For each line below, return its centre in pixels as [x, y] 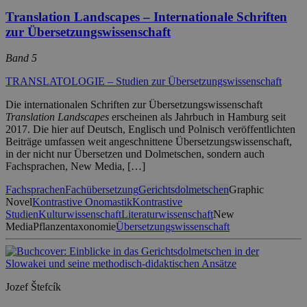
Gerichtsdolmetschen [184, 190]
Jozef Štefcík [33, 287]
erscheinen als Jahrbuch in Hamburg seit [197, 117]
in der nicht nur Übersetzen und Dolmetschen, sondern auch [135, 154]
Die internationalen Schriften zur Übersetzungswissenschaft [134, 105]
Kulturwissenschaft [80, 214]
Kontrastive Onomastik [82, 202]
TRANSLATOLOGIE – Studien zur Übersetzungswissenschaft [144, 82]
